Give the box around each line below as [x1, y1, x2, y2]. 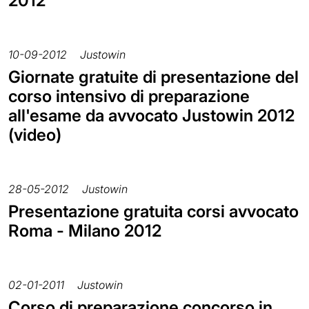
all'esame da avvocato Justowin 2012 [8, 105, 295, 126]
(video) [8, 124, 61, 145]
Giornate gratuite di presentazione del [8, 66, 299, 87]
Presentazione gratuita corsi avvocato [8, 201, 299, 221]
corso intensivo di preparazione [8, 86, 250, 106]
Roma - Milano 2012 [8, 220, 161, 241]
